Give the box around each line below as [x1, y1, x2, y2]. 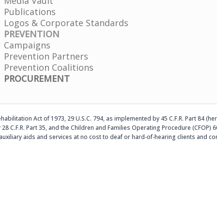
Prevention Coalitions [4, 61, 93, 73]
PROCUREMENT [4, 72, 70, 84]
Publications [4, 5, 56, 17]
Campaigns [4, 39, 50, 51]
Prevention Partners [4, 50, 88, 62]
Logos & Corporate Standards [4, 16, 128, 29]
